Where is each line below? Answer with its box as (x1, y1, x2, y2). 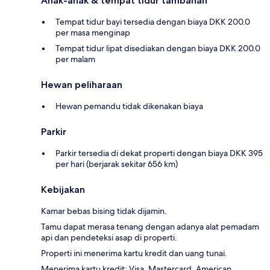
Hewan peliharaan (41, 79, 122, 91)
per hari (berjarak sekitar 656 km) (55, 159, 178, 170)
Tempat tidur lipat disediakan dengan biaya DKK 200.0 (55, 43, 260, 54)
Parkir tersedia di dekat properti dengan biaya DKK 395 (55, 148, 263, 159)
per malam (55, 54, 95, 65)
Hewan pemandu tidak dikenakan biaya (55, 101, 203, 112)
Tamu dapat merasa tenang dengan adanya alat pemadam (41, 221, 259, 233)
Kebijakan (41, 184, 85, 196)
